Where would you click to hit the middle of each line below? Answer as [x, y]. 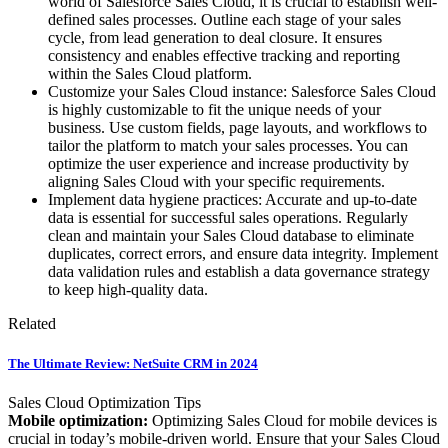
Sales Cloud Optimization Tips [104, 402]
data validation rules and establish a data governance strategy [239, 272]
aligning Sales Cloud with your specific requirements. [216, 182]
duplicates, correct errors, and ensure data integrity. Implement [243, 254]
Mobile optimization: [78, 420]
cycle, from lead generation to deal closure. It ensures [215, 38]
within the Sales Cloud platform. [150, 74]
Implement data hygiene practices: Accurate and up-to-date [232, 200]
